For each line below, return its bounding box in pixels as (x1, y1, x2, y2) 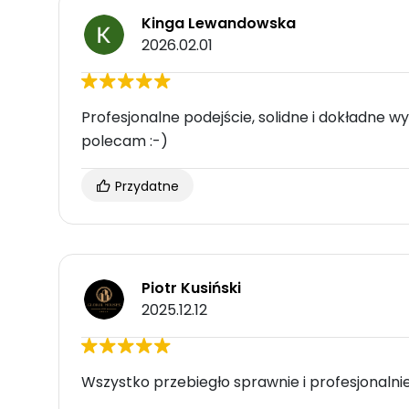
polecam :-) (81, 131, 168, 152)
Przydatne (111, 177, 179, 196)
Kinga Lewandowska (142, 13, 296, 35)
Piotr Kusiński (142, 278, 241, 299)
